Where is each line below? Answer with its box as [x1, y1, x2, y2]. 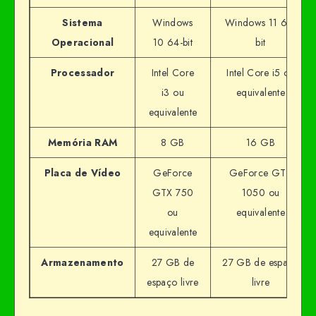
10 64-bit [152, 35, 193, 50]
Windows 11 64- [225, 16, 296, 30]
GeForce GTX [229, 166, 292, 181]
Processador [50, 66, 115, 80]
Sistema [62, 16, 103, 30]
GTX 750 [152, 186, 194, 200]
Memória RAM [47, 135, 118, 150]
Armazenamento [41, 255, 124, 270]
